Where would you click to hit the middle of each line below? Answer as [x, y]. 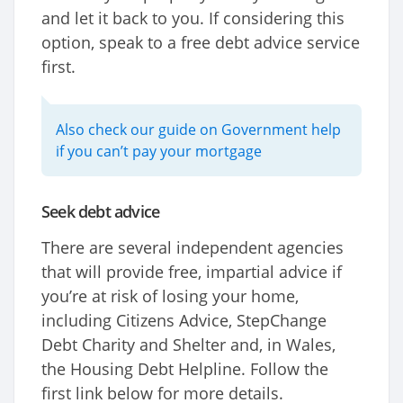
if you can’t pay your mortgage [159, 152]
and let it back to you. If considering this [193, 18]
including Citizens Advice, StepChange [184, 321]
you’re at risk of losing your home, [170, 296]
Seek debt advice [101, 212]
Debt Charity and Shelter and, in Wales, [188, 345]
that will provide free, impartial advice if [192, 272]
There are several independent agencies [193, 248]
